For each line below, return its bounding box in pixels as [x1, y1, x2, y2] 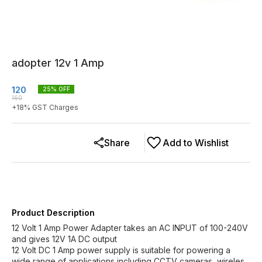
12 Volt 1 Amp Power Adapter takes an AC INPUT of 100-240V [12, 223, 248, 233]
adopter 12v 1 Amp [12, 57, 104, 69]
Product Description [12, 208, 95, 218]
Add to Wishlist [163, 137, 229, 149]
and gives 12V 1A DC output [12, 234, 117, 244]
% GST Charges [24, 103, 78, 112]
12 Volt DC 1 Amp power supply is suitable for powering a [12, 245, 230, 255]
